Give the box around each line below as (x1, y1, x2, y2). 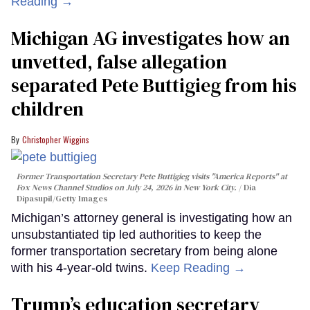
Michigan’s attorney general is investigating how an (11, 211, 292, 226)
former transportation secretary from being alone (11, 244, 277, 259)
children (11, 95, 84, 122)
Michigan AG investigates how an (11, 25, 290, 52)
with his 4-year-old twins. (11, 261, 151, 275)
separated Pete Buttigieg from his (11, 72, 297, 99)
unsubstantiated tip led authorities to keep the (11, 228, 262, 242)
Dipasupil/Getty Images (17, 193, 107, 205)
